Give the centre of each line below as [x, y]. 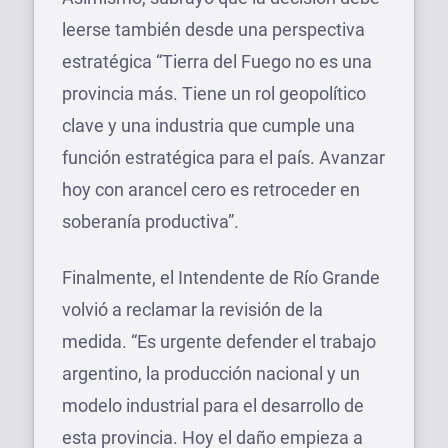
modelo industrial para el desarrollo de [213, 405]
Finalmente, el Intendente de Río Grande [221, 277]
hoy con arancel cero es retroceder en [211, 189]
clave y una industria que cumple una [208, 125]
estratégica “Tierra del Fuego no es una [217, 61]
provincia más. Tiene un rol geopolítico [214, 93]
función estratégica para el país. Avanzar [223, 157]
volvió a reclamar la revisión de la [192, 309]
